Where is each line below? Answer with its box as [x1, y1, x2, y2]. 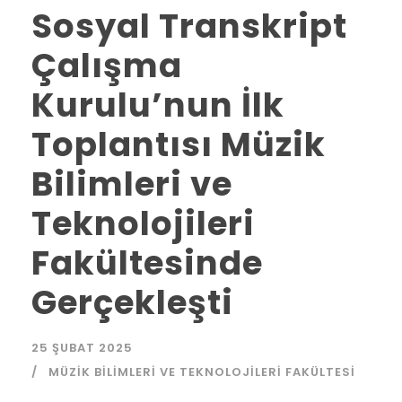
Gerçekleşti [31, 278, 233, 326]
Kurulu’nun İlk [31, 81, 284, 128]
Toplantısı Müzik [31, 120, 326, 168]
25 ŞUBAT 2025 [31, 338, 133, 356]
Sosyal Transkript [31, 2, 347, 49]
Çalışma [31, 41, 182, 89]
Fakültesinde [31, 239, 263, 286]
